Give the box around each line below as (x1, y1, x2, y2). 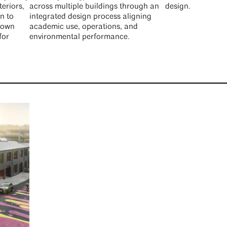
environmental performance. (29, 33, 130, 42)
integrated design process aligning (29, 13, 152, 21)
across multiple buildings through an (29, 3, 159, 11)
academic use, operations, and (29, 23, 138, 31)
